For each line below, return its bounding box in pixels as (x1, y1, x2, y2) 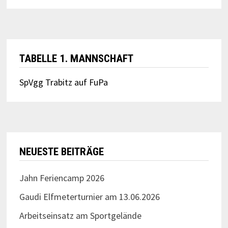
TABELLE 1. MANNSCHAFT (19, 52, 133, 65)
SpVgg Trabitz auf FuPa (19, 76, 108, 88)
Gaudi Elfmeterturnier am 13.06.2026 (19, 191, 160, 203)
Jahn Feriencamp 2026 (19, 172, 104, 184)
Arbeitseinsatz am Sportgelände (19, 210, 141, 221)
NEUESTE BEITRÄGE (19, 146, 104, 158)
